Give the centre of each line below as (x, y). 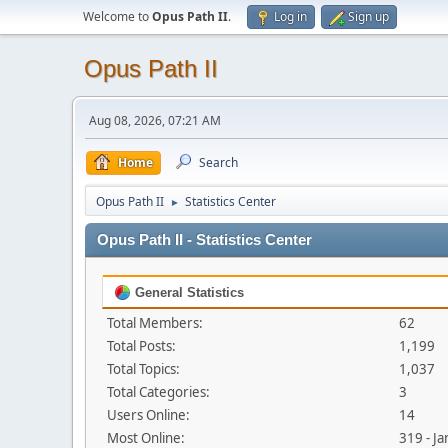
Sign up (368, 16)
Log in (290, 16)
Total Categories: (158, 392)
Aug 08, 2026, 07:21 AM (155, 120)
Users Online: (148, 415)
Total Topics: (143, 369)
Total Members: (155, 323)
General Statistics (187, 292)
